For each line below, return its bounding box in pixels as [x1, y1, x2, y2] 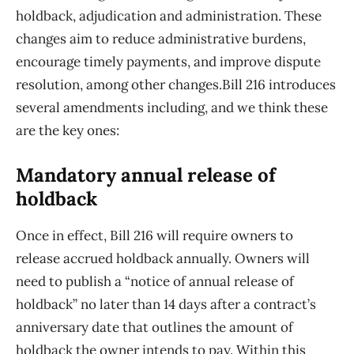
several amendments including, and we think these [16, 99, 328, 117]
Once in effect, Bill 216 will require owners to [16, 227, 293, 245]
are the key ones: [16, 122, 119, 140]
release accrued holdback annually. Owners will [16, 250, 310, 268]
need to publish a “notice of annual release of [16, 273, 294, 291]
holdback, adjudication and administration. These [16, 7, 322, 25]
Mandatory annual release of [16, 163, 276, 188]
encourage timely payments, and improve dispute [16, 53, 321, 71]
